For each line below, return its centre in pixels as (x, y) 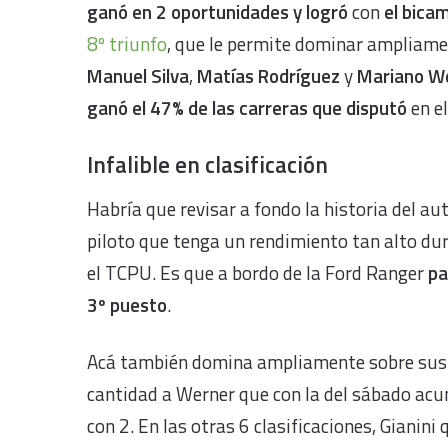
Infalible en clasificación (207, 164)
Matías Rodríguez (268, 75)
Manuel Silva (138, 75)
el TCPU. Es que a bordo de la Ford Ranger (257, 272)
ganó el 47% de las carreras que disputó (247, 107)
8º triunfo (127, 43)
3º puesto (127, 304)
